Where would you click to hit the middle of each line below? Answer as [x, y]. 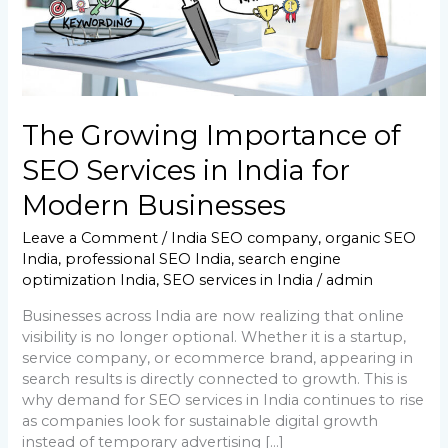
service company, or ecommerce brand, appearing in [218, 357]
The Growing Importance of [212, 135]
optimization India [89, 280]
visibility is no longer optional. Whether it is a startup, [214, 336]
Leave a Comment [90, 238]
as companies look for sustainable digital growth [200, 420]
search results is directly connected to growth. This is [215, 378]
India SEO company [245, 238]
